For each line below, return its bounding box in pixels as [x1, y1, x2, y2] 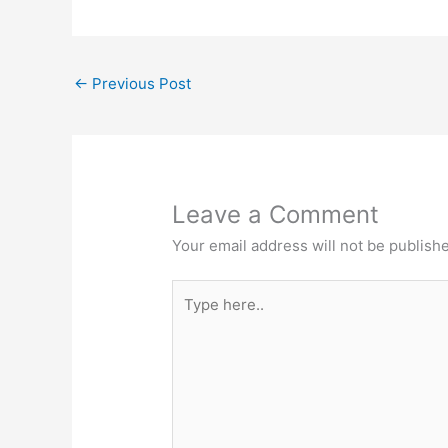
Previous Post [88, 73, 191, 93]
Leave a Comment [172, 199, 380, 229]
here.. [171, 305, 213, 325]
